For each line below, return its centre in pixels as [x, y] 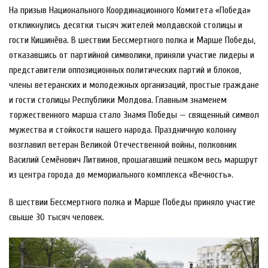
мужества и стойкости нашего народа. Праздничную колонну [123, 130]
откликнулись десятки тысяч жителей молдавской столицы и [126, 25]
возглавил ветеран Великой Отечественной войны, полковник [123, 145]
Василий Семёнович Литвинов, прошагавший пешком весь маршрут [134, 160]
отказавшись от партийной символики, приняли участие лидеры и [132, 55]
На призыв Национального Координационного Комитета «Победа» [130, 10]
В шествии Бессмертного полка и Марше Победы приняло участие [132, 202]
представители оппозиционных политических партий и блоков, [125, 70]
